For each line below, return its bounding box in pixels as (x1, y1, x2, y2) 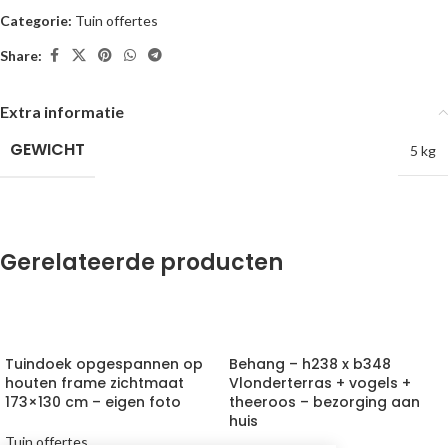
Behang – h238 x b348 (229, 354, 391, 374)
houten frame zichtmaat (5, 373, 184, 393)
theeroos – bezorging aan (229, 392, 420, 412)
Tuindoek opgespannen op (5, 354, 203, 374)
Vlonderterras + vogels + (229, 373, 411, 393)
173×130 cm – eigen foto (5, 392, 181, 412)
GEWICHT (10, 138, 85, 161)
